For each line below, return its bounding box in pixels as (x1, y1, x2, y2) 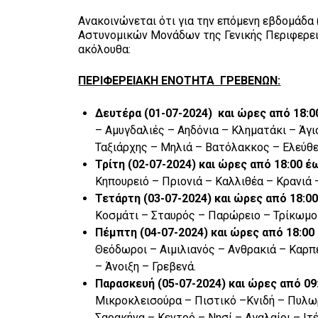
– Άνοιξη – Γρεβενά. (95, 259, 197, 273)
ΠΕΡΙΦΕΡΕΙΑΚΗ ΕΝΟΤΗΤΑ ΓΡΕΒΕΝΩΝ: (78, 73, 281, 87)
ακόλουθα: (78, 42, 131, 56)
